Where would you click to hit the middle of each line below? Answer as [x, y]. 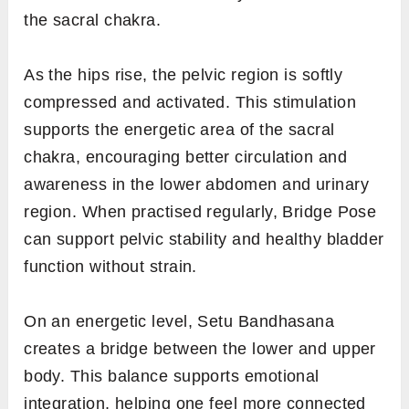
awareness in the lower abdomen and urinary [197, 184]
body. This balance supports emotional [172, 376]
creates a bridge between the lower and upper [200, 348]
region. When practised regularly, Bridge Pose [200, 211]
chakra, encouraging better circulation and [186, 157]
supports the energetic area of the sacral [179, 129]
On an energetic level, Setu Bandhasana [179, 321]
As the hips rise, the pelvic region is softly [184, 74]
